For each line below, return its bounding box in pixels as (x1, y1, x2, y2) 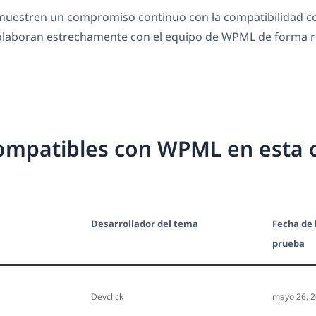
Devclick (91, 291, 123, 303)
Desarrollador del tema (91, 217, 198, 231)
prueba (272, 237, 305, 250)
